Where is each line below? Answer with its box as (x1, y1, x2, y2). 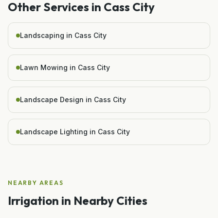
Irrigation (8, 193, 59, 208)
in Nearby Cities (59, 193, 147, 208)
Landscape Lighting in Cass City (20, 127, 130, 136)
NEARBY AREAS (8, 179, 64, 186)
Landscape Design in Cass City (20, 95, 126, 104)
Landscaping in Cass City (20, 31, 107, 39)
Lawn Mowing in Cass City (20, 63, 110, 72)
